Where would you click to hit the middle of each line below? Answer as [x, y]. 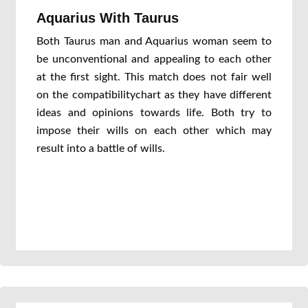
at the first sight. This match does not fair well [154, 77]
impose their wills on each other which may [154, 131]
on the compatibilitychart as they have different [154, 95]
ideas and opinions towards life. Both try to [154, 113]
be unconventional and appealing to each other [154, 59]
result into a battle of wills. [101, 148]
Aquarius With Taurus [108, 18]
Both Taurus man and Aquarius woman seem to [154, 41]
